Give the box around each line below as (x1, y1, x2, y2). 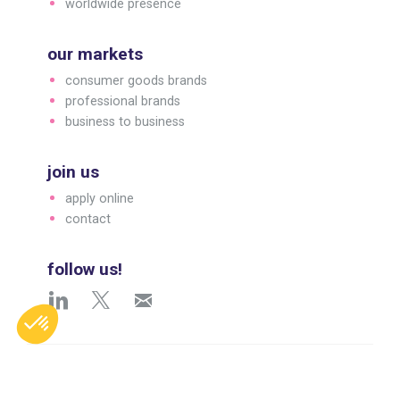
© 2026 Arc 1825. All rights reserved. (100, 371, 290, 385)
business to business (65, 114, 186, 130)
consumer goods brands (65, 73, 208, 89)
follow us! (47, 259, 123, 280)
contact (65, 212, 112, 228)
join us (47, 162, 100, 183)
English (32, 371, 72, 385)
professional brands (65, 94, 181, 110)
